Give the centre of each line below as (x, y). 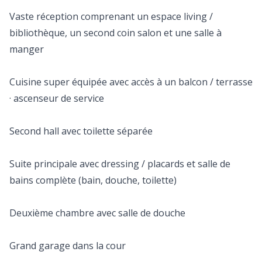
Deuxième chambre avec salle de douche (97, 213)
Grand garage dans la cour (68, 246)
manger (27, 49)
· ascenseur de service (57, 98)
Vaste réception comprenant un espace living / (111, 16)
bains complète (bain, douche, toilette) (93, 180)
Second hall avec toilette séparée (81, 131)
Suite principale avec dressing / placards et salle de (120, 164)
